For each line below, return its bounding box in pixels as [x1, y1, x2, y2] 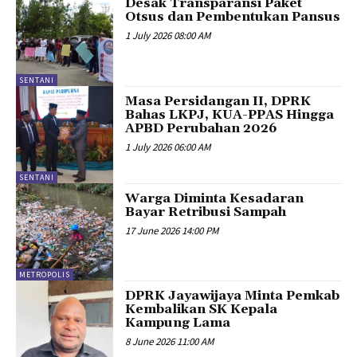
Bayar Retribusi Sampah [125, 203, 287, 220]
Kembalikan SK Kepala [125, 301, 278, 318]
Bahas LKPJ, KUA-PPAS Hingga [125, 106, 335, 123]
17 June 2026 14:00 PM [125, 223, 219, 237]
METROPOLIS [19, 269, 70, 280]
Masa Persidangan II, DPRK [125, 92, 312, 109]
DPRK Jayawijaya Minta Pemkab [125, 288, 340, 304]
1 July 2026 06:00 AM [125, 139, 211, 154]
